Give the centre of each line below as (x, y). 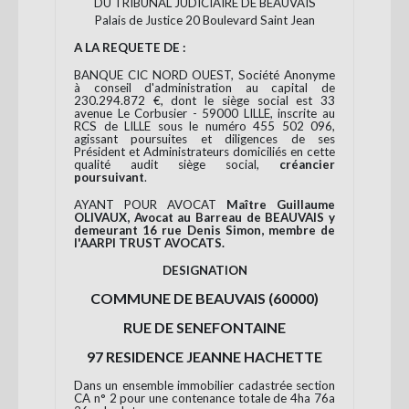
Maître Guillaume (281, 204)
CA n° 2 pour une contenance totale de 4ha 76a (204, 398)
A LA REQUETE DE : (130, 47)
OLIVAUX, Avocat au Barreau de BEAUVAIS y (204, 217)
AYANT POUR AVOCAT (150, 204)
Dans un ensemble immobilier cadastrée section (204, 385)
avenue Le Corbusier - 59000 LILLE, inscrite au (204, 113)
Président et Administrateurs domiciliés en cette (204, 151)
